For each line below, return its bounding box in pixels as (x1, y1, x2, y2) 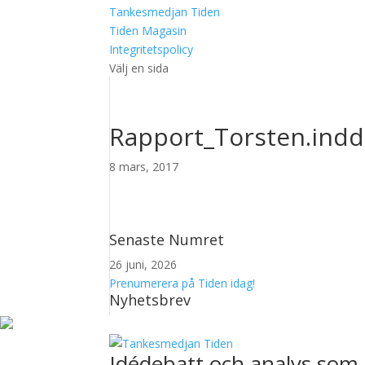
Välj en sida (109, 60, 169, 76)
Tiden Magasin (109, 23, 187, 38)
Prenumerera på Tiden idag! (109, 275, 256, 291)
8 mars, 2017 (109, 159, 179, 174)
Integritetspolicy (109, 42, 194, 57)
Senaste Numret (109, 230, 225, 249)
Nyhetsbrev (109, 290, 191, 310)
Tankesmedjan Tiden (109, 4, 221, 20)
